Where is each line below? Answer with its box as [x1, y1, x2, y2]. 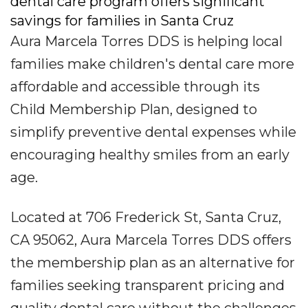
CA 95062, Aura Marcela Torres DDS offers [10, 232, 291, 248]
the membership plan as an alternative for [10, 254, 295, 271]
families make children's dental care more [10, 56, 294, 72]
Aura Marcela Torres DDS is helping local [10, 33, 283, 49]
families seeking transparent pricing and [10, 277, 285, 294]
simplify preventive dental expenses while [10, 124, 296, 140]
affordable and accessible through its [10, 78, 260, 95]
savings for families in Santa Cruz [10, 12, 234, 29]
